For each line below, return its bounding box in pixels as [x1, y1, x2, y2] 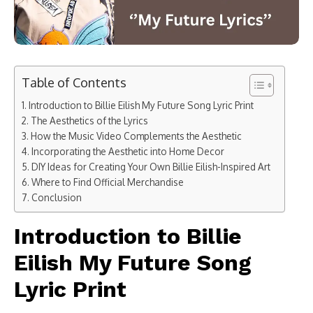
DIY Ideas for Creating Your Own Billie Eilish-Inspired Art [31, 160, 270, 173]
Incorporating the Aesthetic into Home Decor [31, 145, 224, 157]
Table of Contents [22, 74, 126, 90]
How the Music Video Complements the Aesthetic [30, 129, 242, 142]
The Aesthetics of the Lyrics [30, 114, 148, 126]
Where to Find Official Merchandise [31, 175, 184, 188]
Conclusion [31, 191, 82, 203]
